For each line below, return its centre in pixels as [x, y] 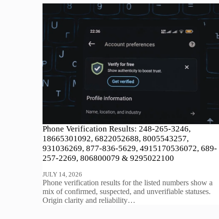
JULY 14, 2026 [63, 175]
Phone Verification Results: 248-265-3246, [117, 129]
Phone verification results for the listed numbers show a [128, 183]
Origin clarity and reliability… [89, 200]
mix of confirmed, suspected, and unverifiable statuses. [127, 192]
